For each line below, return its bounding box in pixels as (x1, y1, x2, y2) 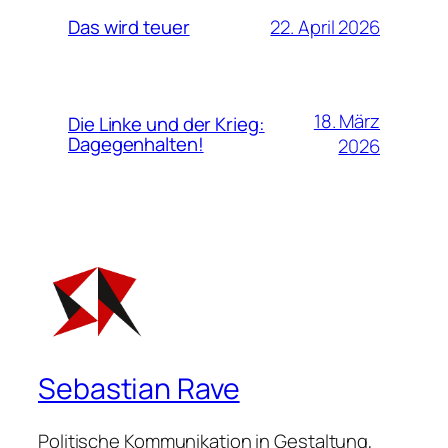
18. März (313, 108, 380, 135)
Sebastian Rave (38, 368, 240, 408)
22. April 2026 (270, 13, 380, 40)
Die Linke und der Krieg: (68, 111, 265, 138)
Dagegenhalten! (68, 131, 204, 158)
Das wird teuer (68, 14, 190, 41)
